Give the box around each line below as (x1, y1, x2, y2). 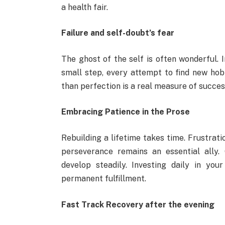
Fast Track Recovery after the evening (61, 199, 214, 209)
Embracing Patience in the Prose (61, 107, 190, 117)
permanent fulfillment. (61, 174, 146, 184)
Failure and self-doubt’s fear (61, 28, 176, 38)
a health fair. (61, 2, 108, 12)
